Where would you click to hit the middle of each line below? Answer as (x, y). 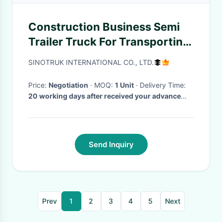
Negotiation (68, 85)
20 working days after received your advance (105, 96)
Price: (38, 85)
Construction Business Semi (104, 27)
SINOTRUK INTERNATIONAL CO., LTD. (91, 62)
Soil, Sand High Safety (87, 56)
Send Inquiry (111, 144)
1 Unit (124, 85)
